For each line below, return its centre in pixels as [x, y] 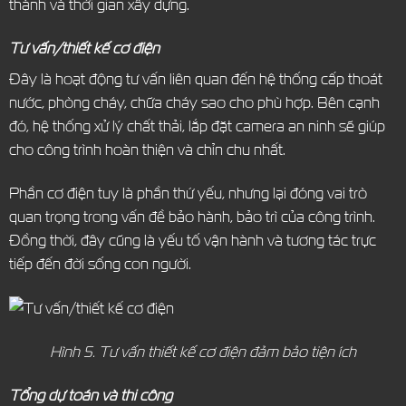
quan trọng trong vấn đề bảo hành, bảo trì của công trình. [192, 217]
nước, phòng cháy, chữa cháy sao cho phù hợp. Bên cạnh [194, 102]
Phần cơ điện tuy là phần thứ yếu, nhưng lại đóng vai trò [188, 193]
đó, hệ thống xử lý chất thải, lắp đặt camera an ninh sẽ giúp [197, 126]
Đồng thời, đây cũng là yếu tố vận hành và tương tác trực [192, 240]
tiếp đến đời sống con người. [100, 264]
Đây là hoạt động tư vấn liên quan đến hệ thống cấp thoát [195, 79]
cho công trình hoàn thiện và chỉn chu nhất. [147, 150]
